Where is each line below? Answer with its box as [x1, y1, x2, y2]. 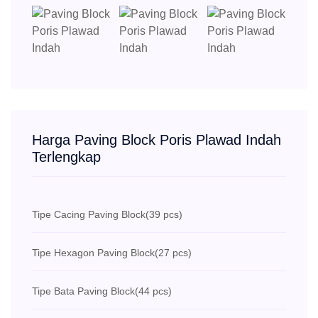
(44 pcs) [135, 285, 172, 297]
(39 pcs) [146, 209, 182, 221]
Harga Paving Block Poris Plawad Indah [32, 132, 281, 148]
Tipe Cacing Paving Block [32, 209, 146, 221]
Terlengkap [32, 149, 101, 165]
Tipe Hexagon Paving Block [32, 247, 155, 259]
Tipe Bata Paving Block [32, 285, 135, 297]
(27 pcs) [155, 247, 192, 259]
